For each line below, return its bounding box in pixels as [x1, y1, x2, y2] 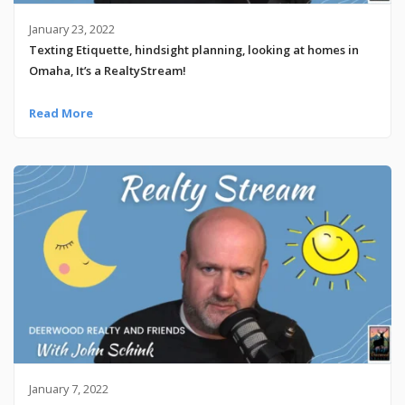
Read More [28, 104, 93, 121]
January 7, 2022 [28, 380, 108, 397]
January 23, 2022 [28, 20, 115, 37]
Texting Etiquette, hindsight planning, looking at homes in [28, 41, 359, 58]
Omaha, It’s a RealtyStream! [28, 61, 186, 79]
